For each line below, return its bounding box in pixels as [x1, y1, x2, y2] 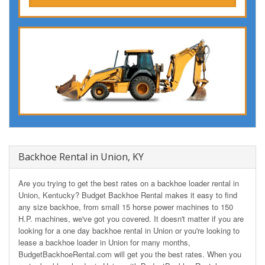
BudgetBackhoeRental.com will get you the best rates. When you [18, 248, 241, 260]
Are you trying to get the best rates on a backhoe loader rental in [18, 177, 239, 189]
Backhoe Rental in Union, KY [18, 150, 144, 163]
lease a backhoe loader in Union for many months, [18, 237, 190, 248]
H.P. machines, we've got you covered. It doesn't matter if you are [18, 213, 244, 224]
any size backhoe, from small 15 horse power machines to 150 [18, 201, 233, 212]
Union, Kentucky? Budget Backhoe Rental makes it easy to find [18, 189, 237, 201]
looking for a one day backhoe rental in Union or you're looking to [18, 225, 240, 236]
